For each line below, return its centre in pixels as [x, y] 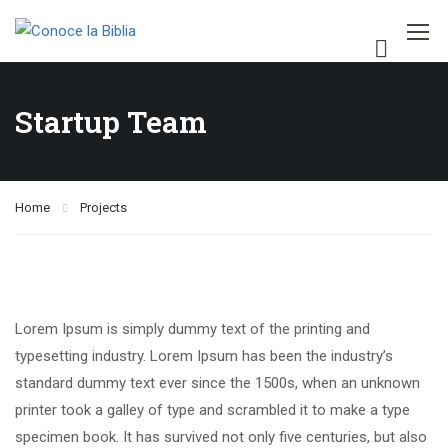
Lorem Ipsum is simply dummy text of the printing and [192, 329]
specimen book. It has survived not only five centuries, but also [221, 437]
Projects [103, 207]
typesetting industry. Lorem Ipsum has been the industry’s [204, 356]
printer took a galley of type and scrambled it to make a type [212, 410]
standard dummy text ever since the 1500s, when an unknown [217, 383]
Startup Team [111, 121]
